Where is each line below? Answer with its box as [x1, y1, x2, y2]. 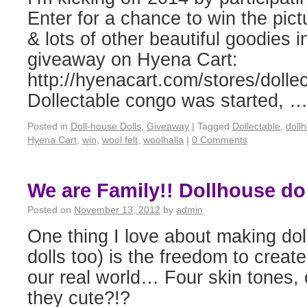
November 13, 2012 [74, 204, 160, 215]
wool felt [102, 134, 138, 145]
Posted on [27, 204, 71, 215]
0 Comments [192, 134, 247, 145]
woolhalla [143, 134, 184, 145]
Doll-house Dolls [71, 121, 141, 132]
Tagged [197, 121, 230, 132]
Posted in [27, 121, 68, 132]
